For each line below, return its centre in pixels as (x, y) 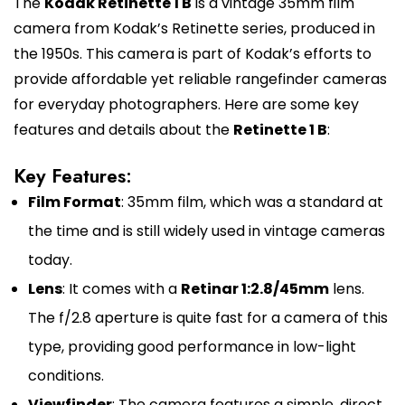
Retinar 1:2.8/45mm (255, 289)
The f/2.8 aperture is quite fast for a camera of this (208, 318)
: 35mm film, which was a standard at (252, 202)
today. (50, 260)
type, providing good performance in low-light (192, 347)
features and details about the (123, 130)
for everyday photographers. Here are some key (186, 105)
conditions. (66, 376)
